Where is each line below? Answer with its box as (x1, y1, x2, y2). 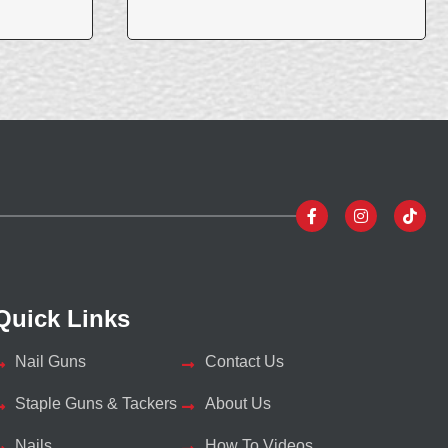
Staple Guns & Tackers (15, 395, 178, 413)
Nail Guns (15, 353, 87, 371)
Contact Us (204, 353, 284, 371)
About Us (204, 395, 271, 413)
